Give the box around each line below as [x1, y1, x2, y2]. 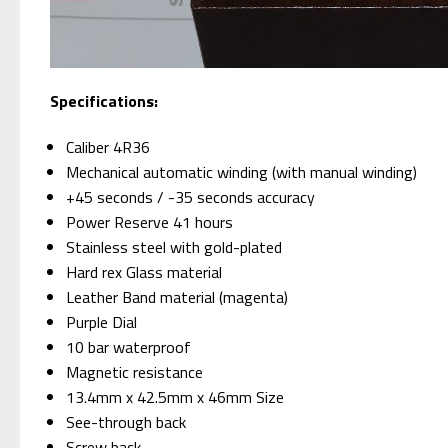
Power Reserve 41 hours [66, 209, 234, 234]
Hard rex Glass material [66, 259, 223, 284]
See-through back [66, 409, 187, 434]
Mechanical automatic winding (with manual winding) [66, 159, 418, 184]
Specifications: [50, 88, 158, 113]
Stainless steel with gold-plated [66, 234, 283, 259]
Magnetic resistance [66, 359, 204, 384]
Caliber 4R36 [66, 134, 151, 159]
